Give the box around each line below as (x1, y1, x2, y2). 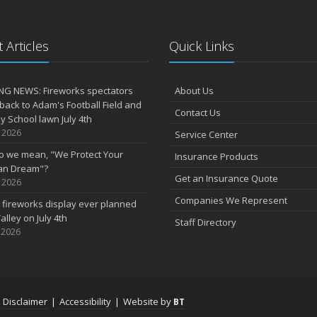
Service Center (175, 128, 238, 141)
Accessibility (59, 295, 111, 308)
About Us (175, 84, 214, 97)
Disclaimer (3, 295, 47, 308)
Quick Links (169, 38, 234, 54)
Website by (123, 295, 173, 308)
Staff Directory (175, 216, 236, 229)
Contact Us (175, 106, 221, 119)
